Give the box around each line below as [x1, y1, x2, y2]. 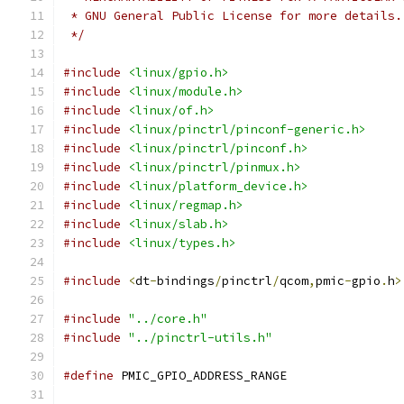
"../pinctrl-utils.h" [128, 330, 272, 345]
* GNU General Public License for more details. [63, 8, 402, 23]
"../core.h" [128, 311, 207, 326]
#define [63, 368, 114, 383]
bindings [157, 273, 215, 289]
